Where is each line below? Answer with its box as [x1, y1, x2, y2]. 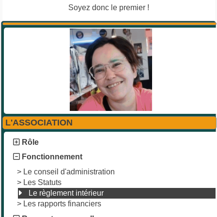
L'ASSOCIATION [5, 117, 73, 127]
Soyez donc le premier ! [68, 3, 149, 12]
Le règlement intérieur [29, 188, 104, 197]
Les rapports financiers [23, 199, 101, 208]
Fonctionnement [22, 152, 82, 161]
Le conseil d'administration [23, 167, 115, 176]
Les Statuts [23, 178, 62, 186]
